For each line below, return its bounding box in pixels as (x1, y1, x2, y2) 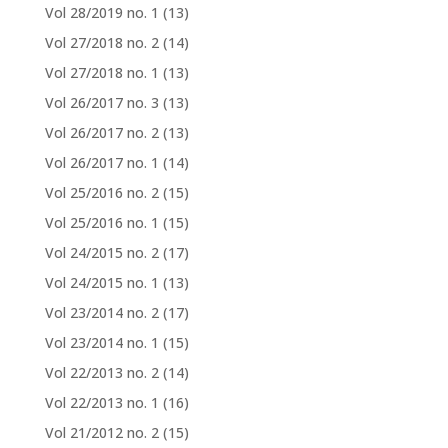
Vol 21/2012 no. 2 (44, 422, 159, 442)
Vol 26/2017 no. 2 (44, 122, 159, 142)
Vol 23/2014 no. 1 (44, 332, 159, 352)
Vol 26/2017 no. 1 (44, 152, 159, 172)
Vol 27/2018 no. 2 (44, 32, 159, 52)
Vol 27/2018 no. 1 (44, 62, 159, 82)
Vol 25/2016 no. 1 (44, 212, 159, 232)
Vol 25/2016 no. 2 (44, 182, 159, 202)
